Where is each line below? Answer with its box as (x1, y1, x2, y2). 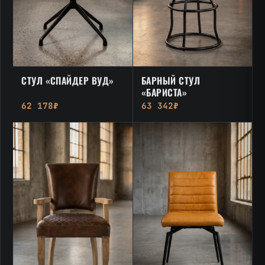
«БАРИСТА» (141, 85, 188, 100)
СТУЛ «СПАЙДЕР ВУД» (21, 73, 114, 88)
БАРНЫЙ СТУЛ (141, 73, 201, 88)
